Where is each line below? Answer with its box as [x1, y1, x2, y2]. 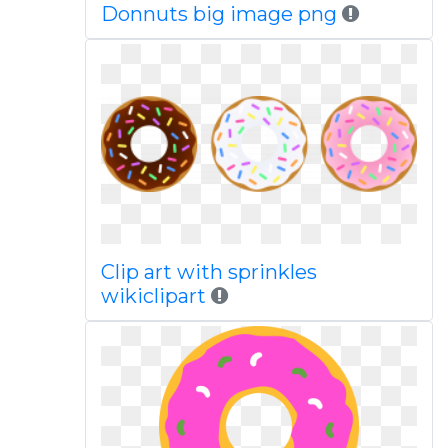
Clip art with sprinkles [100, 260, 317, 284]
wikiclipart [100, 284, 206, 308]
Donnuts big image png [100, 2, 337, 26]
